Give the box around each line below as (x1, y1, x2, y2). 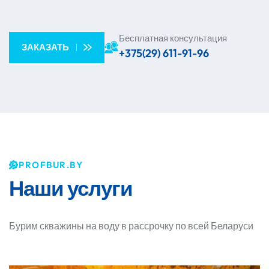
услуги (64, 175, 133, 202)
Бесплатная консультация (118, 32, 227, 44)
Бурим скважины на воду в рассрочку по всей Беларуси (9, 220, 253, 232)
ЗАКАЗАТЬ (21, 41, 69, 53)
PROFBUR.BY (19, 159, 83, 171)
